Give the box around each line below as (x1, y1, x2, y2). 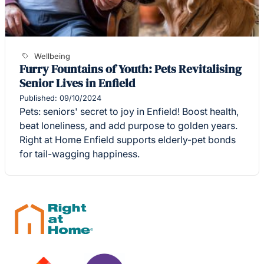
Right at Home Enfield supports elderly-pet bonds (19, 134, 236, 146)
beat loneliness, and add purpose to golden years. (19, 120, 237, 131)
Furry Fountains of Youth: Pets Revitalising (19, 61, 242, 77)
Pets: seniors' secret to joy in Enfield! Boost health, (19, 105, 239, 117)
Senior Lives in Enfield (19, 75, 135, 91)
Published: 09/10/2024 (19, 94, 101, 103)
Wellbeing (34, 51, 71, 61)
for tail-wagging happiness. (19, 148, 140, 160)
